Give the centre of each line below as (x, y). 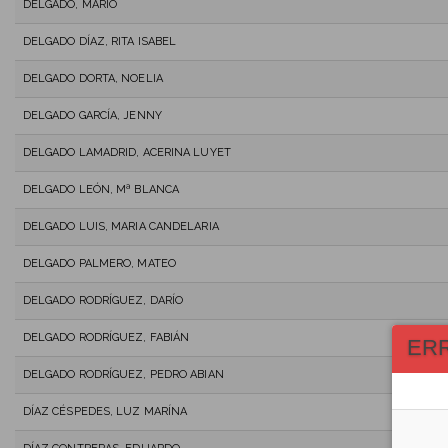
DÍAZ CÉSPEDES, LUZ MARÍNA (105, 411)
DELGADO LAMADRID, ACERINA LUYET (126, 152)
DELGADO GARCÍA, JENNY (92, 115)
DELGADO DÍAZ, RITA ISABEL (99, 41)
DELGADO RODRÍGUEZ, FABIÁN (106, 337)
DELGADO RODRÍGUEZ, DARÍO (103, 300)
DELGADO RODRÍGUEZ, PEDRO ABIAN (123, 374)
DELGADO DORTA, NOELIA (92, 78)
